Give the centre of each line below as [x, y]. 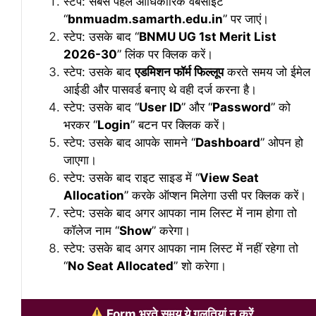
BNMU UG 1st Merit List [208, 37]
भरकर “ [80, 125]
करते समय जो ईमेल [267, 72]
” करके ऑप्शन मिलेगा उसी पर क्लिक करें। [215, 196]
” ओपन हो [282, 143]
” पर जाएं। [246, 19]
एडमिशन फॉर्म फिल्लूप [179, 72]
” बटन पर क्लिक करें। [178, 125]
